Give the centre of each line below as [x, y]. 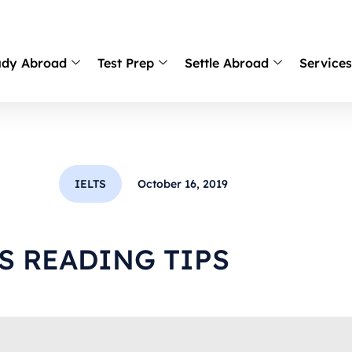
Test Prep [126, 63]
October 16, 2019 [182, 184]
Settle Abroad [227, 63]
